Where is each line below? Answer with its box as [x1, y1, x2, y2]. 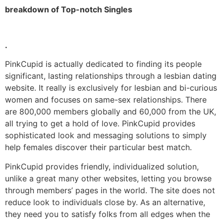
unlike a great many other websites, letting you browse [5, 173, 212, 183]
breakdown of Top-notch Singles [5, 4, 132, 15]
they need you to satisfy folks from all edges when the [5, 209, 210, 219]
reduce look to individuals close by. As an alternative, [5, 197, 205, 207]
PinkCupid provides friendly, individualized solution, [5, 161, 199, 171]
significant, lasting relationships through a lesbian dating [5, 71, 217, 81]
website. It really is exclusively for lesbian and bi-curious [5, 83, 217, 93]
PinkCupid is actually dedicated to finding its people [5, 59, 202, 69]
